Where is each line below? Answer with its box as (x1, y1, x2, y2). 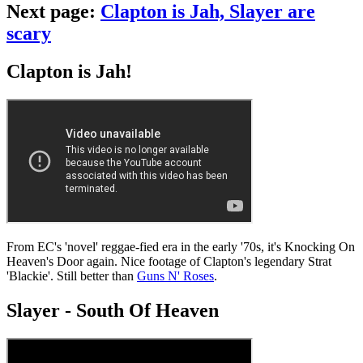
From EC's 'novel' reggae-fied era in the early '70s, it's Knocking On (6, 240, 355, 254)
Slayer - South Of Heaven (6, 300, 219, 322)
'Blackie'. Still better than (6, 269, 137, 284)
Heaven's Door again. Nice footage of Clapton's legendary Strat (6, 254, 331, 269)
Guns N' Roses (137, 269, 214, 284)
